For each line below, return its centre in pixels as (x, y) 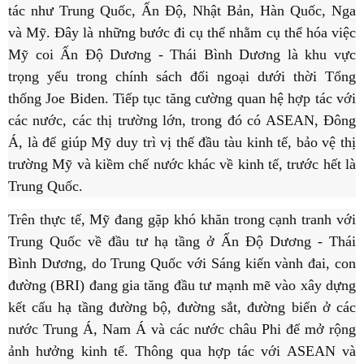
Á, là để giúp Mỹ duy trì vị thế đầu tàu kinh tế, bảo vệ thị (182, 143)
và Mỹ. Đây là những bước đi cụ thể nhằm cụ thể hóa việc (182, 33)
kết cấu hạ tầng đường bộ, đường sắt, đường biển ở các (182, 308)
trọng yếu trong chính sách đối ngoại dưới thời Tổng (182, 77)
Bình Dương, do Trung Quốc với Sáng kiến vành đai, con (182, 264)
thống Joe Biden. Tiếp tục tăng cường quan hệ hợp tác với (182, 99)
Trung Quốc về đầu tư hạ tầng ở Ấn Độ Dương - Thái (182, 242)
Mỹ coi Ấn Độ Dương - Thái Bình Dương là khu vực (182, 55)
